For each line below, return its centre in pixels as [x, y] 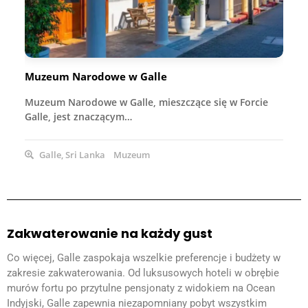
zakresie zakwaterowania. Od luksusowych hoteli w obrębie [143, 273]
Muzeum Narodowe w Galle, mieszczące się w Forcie [146, 102]
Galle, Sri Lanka [71, 154]
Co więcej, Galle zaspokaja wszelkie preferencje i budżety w [144, 257]
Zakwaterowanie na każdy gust [110, 233]
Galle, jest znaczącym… [78, 116]
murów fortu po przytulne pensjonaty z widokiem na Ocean [141, 288]
